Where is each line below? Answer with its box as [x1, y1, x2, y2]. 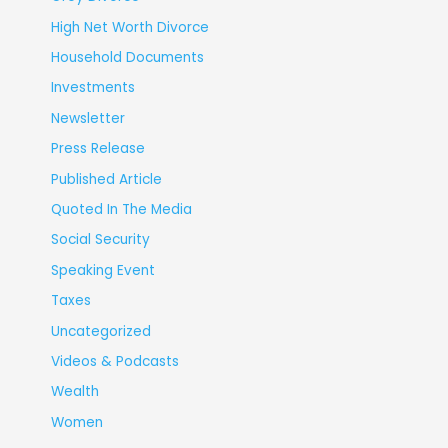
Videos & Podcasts [50, 352, 179, 372]
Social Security [50, 230, 150, 250]
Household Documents [50, 47, 204, 67]
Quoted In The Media [50, 200, 192, 220]
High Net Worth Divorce [50, 17, 209, 37]
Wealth [50, 382, 99, 402]
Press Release [50, 139, 145, 159]
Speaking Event [50, 260, 155, 280]
